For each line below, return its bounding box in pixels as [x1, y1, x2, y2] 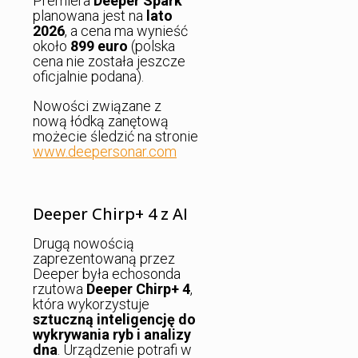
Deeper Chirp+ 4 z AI [33, 203, 188, 225]
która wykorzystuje [33, 296, 149, 313]
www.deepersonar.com [33, 142, 177, 160]
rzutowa [33, 280, 86, 298]
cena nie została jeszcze [33, 52, 185, 70]
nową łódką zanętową [33, 112, 169, 129]
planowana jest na [33, 6, 146, 24]
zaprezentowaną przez [33, 250, 175, 268]
